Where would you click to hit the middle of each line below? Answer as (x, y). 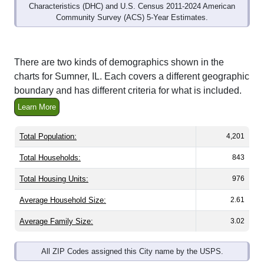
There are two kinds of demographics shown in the (119, 49)
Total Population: (48, 124)
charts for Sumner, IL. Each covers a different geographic (132, 64)
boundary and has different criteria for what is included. (128, 78)
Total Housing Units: (54, 166)
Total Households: (50, 145)
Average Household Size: (63, 187)
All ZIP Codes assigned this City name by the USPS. (132, 239)
